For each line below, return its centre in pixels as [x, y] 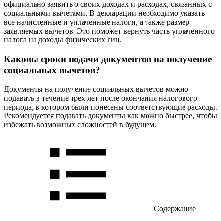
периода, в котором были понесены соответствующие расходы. [110, 107]
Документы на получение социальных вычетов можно [96, 89]
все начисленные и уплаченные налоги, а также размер [97, 22]
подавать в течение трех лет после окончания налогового [101, 98]
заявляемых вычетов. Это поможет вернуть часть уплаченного [109, 31]
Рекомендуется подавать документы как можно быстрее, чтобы [110, 115]
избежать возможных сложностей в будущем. [80, 124]
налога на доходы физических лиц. [63, 40]
